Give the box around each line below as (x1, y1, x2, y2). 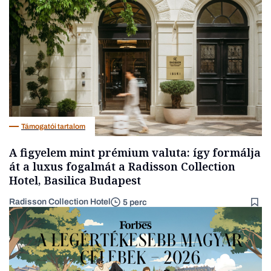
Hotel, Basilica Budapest (9, 173, 141, 188)
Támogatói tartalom (21, 122, 85, 131)
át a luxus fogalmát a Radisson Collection (9, 159, 235, 174)
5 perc (123, 197, 147, 207)
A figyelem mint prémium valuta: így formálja (9, 145, 261, 160)
